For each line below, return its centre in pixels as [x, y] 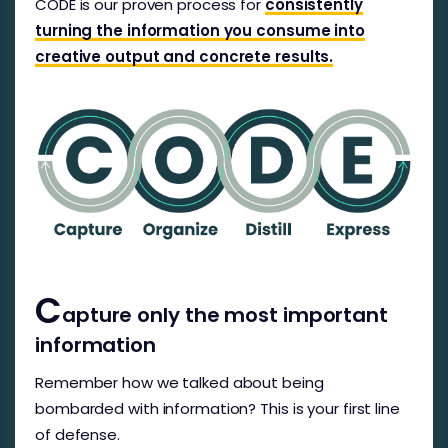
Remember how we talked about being [179, 382]
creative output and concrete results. [184, 56]
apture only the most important [224, 314]
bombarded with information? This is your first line [217, 408]
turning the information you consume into [200, 30]
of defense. [79, 434]
